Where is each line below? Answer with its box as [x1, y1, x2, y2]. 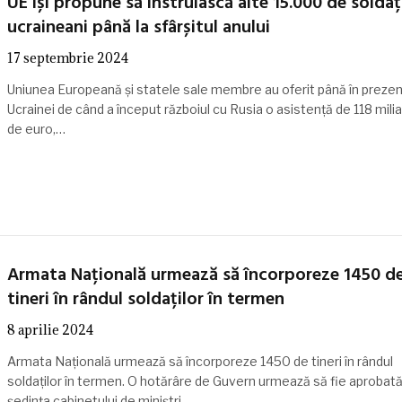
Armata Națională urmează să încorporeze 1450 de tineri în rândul [6, 354, 393, 370]
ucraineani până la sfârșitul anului [6, 13, 270, 43]
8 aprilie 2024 [6, 321, 93, 339]
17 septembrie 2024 [6, 49, 128, 67]
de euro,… [6, 121, 66, 137]
